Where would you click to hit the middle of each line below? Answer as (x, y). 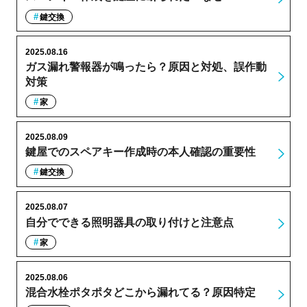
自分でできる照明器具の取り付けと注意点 (129, 222)
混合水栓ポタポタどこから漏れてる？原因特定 (140, 292)
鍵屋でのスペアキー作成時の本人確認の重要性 (140, 152)
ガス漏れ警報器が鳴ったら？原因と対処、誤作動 (146, 66)
